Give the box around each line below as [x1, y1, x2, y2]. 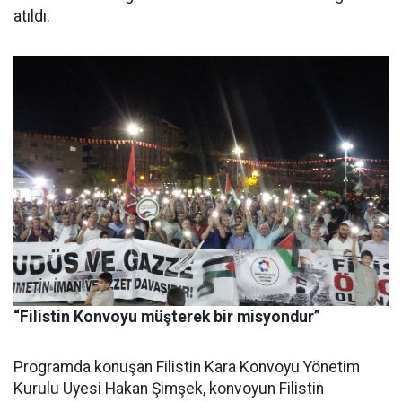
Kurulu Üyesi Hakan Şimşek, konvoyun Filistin [13, 379, 324, 398]
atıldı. [13, 7, 50, 26]
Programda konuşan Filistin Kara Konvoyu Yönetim [13, 357, 360, 376]
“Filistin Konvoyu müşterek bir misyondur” [13, 307, 320, 326]
